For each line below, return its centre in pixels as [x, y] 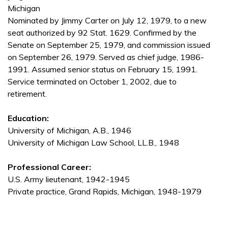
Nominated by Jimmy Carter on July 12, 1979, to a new [107, 21]
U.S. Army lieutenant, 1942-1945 [69, 179]
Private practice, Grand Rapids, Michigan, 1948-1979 [105, 192]
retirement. [27, 94]
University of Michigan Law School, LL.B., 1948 [93, 143]
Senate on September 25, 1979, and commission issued [109, 45]
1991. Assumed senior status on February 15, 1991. [103, 69]
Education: [28, 118]
